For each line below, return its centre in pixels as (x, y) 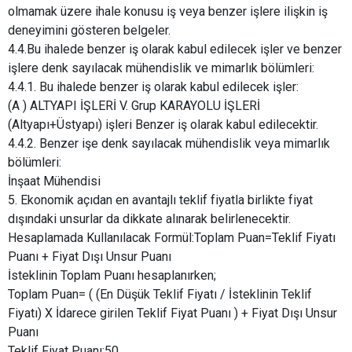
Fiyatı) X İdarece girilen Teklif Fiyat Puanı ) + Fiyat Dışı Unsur (172, 313)
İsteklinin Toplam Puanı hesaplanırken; (112, 276)
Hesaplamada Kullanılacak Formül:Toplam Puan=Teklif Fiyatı (172, 238)
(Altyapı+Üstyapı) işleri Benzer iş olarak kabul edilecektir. (163, 125)
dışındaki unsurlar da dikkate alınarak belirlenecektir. (149, 219)
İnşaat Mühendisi (54, 181)
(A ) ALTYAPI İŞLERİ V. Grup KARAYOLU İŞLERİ (134, 106)
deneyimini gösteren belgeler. (91, 31)
